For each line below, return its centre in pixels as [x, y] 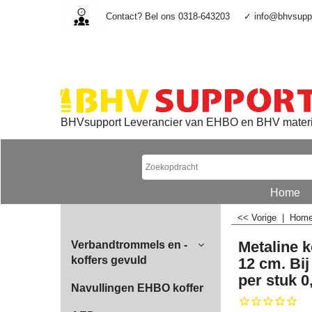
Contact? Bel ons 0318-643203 [168, 16]
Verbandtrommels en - [129, 245]
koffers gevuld [109, 260]
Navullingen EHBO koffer [137, 288]
